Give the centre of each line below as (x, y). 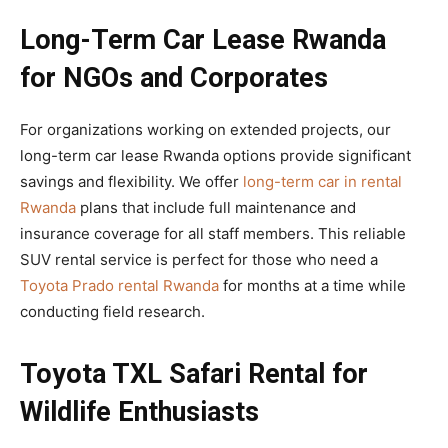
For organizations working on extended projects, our (205, 130)
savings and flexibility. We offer (131, 182)
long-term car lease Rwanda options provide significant (215, 156)
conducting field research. (112, 312)
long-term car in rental (322, 182)
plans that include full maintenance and (216, 208)
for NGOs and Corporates (174, 78)
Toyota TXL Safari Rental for (194, 374)
